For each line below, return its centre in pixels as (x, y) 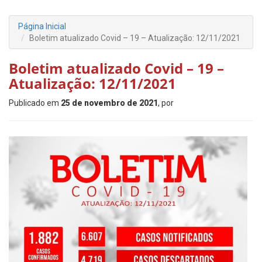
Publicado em (35, 103)
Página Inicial (42, 26)
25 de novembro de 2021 (109, 103)
